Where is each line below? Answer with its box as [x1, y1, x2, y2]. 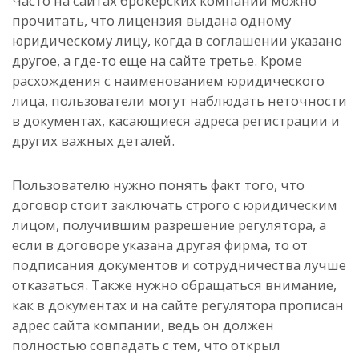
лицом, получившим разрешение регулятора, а [12, 216, 326, 234]
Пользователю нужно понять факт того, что [12, 175, 305, 194]
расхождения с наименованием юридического [12, 71, 325, 90]
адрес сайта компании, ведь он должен [12, 316, 274, 334]
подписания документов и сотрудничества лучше [12, 256, 346, 274]
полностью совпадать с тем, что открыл [12, 336, 280, 354]
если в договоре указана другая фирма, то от [12, 236, 308, 254]
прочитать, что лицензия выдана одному [12, 11, 291, 30]
